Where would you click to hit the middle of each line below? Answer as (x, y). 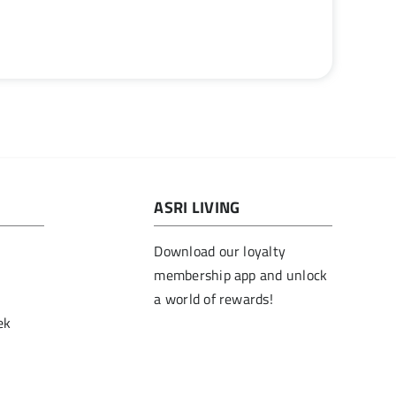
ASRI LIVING (197, 208)
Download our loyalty (220, 251)
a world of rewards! (213, 299)
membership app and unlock (241, 275)
